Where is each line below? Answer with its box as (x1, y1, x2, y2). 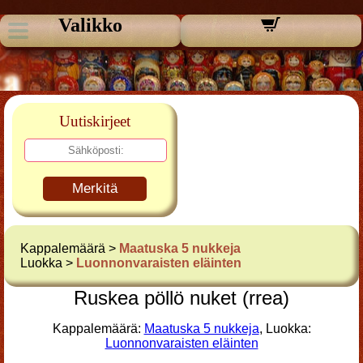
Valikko (58, 15, 122, 36)
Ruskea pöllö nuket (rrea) (74, 287, 289, 309)
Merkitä (72, 181, 117, 196)
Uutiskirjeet (59, 113, 130, 130)
